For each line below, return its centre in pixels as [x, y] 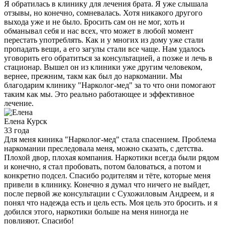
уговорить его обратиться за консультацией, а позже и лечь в [108, 58]
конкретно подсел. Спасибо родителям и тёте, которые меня [107, 176]
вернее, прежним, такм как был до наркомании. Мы [93, 76]
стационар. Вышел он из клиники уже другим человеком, [103, 67]
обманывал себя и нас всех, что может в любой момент [99, 31]
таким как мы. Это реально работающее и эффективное [99, 94]
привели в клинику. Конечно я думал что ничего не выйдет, [107, 185]
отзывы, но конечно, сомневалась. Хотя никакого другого [103, 13]
